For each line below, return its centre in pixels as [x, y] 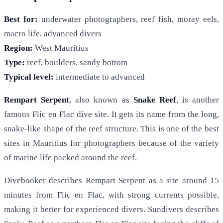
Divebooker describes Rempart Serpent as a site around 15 [111, 181]
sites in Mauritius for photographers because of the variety [111, 143]
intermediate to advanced [99, 77]
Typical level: [29, 77]
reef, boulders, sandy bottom [76, 63]
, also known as [101, 100]
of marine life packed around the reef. [70, 158]
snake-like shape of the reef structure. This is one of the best [111, 129]
